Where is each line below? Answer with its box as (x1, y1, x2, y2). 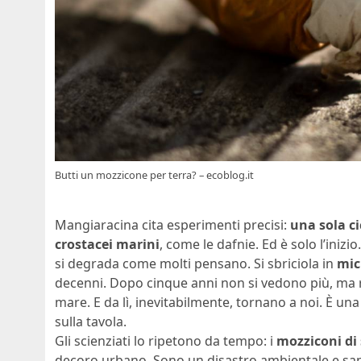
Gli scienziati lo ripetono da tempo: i (55, 332, 276, 351)
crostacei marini (55, 235, 160, 254)
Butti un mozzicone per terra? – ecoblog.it (55, 168, 254, 183)
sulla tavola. (55, 313, 127, 331)
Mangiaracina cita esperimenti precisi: (55, 216, 290, 234)
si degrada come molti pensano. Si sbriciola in (55, 255, 337, 273)
